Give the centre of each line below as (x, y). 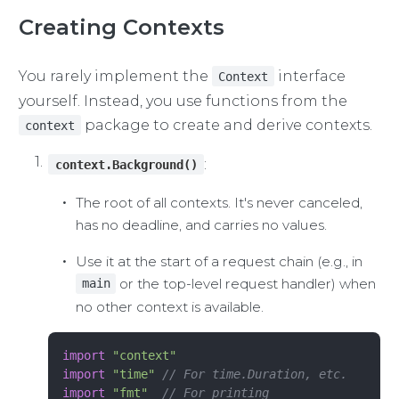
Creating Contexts (121, 27)
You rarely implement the (115, 76)
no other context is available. (169, 306)
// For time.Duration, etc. (252, 374)
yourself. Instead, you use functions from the (183, 101)
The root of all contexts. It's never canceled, (219, 202)
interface (310, 76)
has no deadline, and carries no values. (201, 224)
